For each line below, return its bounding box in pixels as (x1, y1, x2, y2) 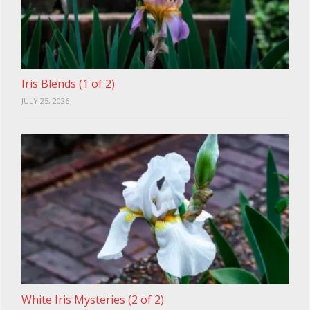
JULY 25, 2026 (21, 95, 69, 106)
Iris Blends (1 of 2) (21, 75, 115, 91)
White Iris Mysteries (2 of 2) (21, 292, 164, 308)
